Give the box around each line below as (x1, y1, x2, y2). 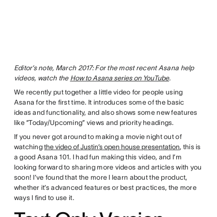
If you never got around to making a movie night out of (14, 133, 182, 141)
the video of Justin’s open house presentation (44, 143, 180, 151)
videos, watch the (14, 74, 70, 82)
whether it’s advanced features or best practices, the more (14, 184, 197, 192)
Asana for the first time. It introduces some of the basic (14, 98, 185, 107)
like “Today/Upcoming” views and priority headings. (14, 119, 174, 127)
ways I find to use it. (14, 194, 74, 202)
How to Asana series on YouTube (70, 74, 169, 82)
